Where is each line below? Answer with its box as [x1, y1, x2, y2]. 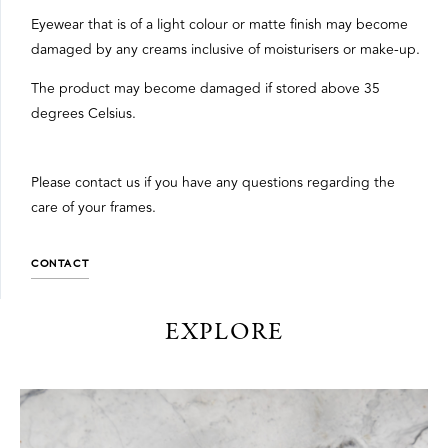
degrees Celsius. [31, 103, 136, 125]
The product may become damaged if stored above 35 [31, 78, 380, 100]
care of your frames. [31, 197, 156, 219]
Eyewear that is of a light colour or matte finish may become [31, 13, 408, 35]
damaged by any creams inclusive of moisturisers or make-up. [31, 38, 420, 60]
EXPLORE [164, 321, 284, 347]
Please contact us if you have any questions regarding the [31, 172, 395, 194]
